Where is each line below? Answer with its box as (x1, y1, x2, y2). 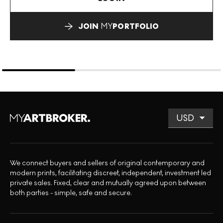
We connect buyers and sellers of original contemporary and (10, 158, 205, 167)
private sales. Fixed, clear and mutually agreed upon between (10, 178, 206, 187)
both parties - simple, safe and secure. (10, 188, 132, 197)
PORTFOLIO (112, 21, 159, 31)
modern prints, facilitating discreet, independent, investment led (10, 168, 211, 177)
